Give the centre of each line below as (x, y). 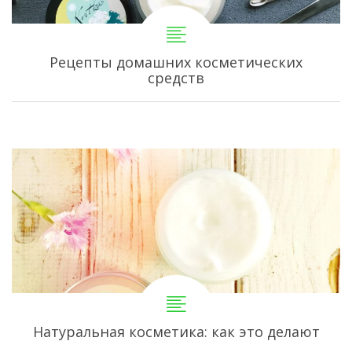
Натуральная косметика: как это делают (176, 332)
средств (176, 78)
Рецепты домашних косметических (176, 62)
